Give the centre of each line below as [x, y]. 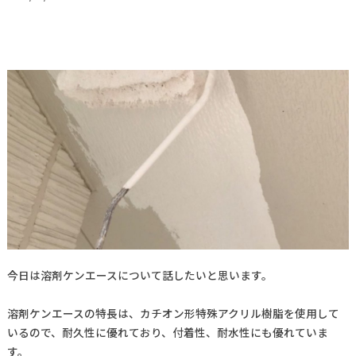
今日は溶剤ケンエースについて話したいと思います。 [139, 275]
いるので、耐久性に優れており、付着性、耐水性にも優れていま [167, 332]
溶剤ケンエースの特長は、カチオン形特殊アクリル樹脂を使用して [173, 313]
